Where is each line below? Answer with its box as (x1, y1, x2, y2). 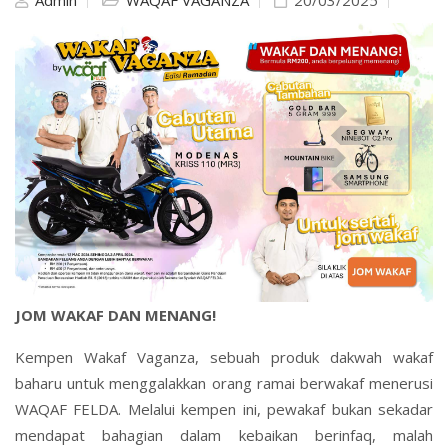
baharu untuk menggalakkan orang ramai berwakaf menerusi (15, 372, 433, 393)
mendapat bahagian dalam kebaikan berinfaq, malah (15, 424, 433, 445)
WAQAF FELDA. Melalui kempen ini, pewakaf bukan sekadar (15, 398, 433, 419)
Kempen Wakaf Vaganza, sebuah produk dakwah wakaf (15, 346, 433, 367)
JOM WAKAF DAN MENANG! (15, 304, 216, 325)
